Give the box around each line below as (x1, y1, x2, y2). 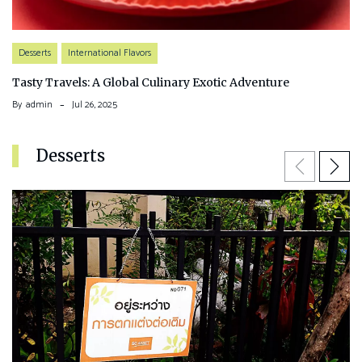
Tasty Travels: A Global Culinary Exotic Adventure (12, 74, 289, 90)
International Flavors (68, 44, 151, 61)
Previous (291, 152, 337, 175)
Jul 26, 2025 (72, 96, 117, 112)
